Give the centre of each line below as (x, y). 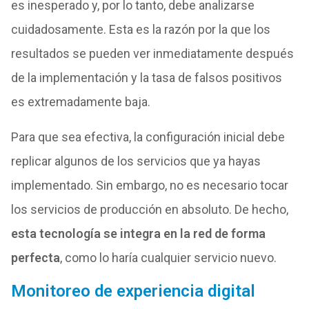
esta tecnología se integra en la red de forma (138, 233)
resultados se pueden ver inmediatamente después (152, 53)
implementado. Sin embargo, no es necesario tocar (149, 185)
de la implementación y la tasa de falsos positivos (146, 77)
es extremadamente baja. (80, 101)
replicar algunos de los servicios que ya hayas (136, 161)
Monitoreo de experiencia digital (133, 291)
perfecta (35, 257)
